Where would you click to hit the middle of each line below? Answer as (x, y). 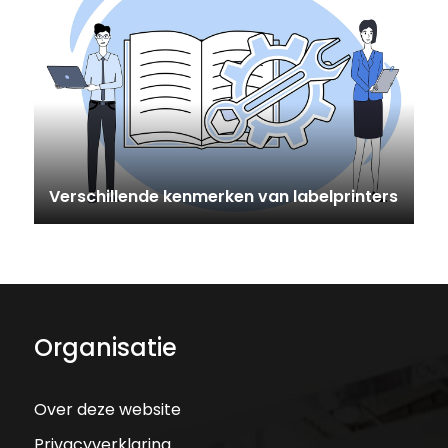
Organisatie (105, 348)
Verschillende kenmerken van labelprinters (223, 197)
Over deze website (107, 410)
